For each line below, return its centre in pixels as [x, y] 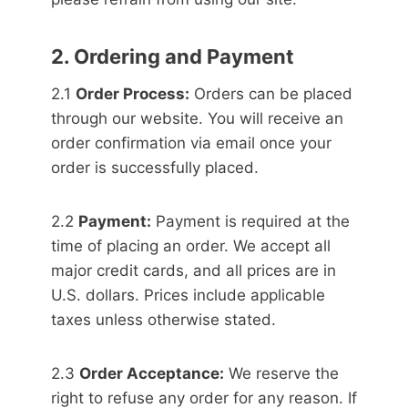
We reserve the [281, 373]
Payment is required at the [250, 221]
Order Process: [133, 94]
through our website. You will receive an [197, 118]
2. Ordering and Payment [173, 56]
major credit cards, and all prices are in [194, 270]
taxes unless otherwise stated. [163, 320]
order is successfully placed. [155, 168]
